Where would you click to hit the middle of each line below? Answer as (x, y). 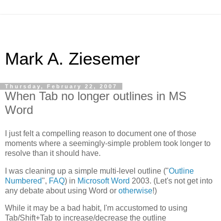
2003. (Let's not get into (171, 181)
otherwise (135, 190)
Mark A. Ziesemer (73, 59)
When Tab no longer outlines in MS (96, 96)
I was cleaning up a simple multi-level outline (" (87, 171)
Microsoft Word (104, 181)
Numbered (23, 181)
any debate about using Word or (62, 190)
